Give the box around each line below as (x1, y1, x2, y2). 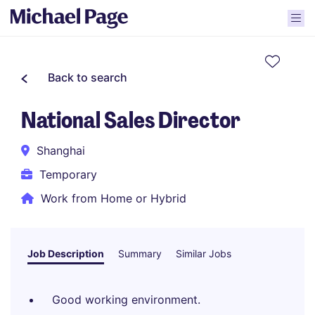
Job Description (27, 247, 104, 259)
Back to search (48, 70, 127, 84)
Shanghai (37, 143, 85, 157)
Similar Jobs (176, 247, 231, 259)
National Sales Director (21, 105, 240, 135)
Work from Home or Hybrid (41, 191, 186, 205)
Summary (118, 247, 162, 259)
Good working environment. (52, 292, 200, 307)
